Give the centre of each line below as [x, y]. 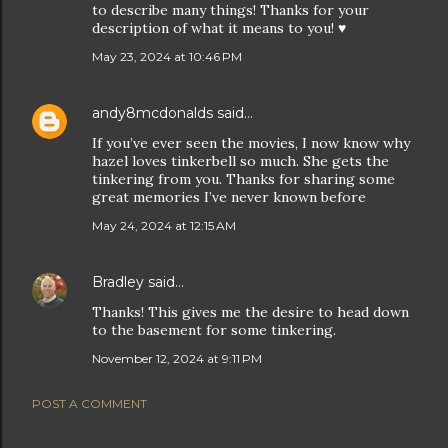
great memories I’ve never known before [229, 197]
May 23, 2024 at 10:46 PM [167, 57]
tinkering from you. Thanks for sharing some [243, 179]
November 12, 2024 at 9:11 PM [177, 359]
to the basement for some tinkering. [214, 330]
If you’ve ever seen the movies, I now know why [251, 143]
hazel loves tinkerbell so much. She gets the [240, 161]
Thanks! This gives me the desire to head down [250, 312]
